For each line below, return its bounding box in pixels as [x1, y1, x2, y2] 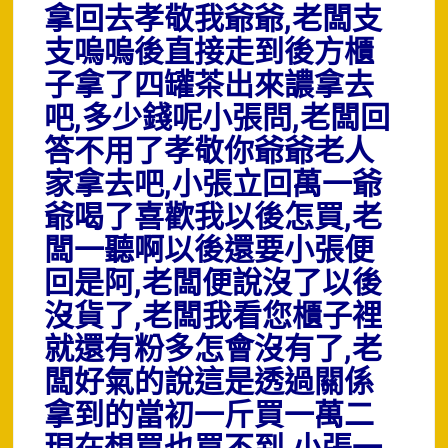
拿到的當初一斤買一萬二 [44, 394, 375, 438]
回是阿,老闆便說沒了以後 [44, 262, 383, 306]
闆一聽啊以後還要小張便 [44, 229, 375, 273]
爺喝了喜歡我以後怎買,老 [44, 196, 383, 240]
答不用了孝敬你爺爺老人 [44, 130, 375, 174]
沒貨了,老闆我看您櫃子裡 [44, 295, 383, 339]
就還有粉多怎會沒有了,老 [44, 328, 383, 372]
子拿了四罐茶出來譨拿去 [44, 64, 375, 108]
